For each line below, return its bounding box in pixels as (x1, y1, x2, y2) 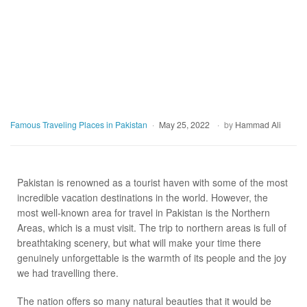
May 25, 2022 (159, 118, 210, 130)
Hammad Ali (235, 118, 281, 130)
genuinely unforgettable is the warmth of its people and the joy (17, 250, 286, 265)
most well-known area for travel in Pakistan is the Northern (17, 205, 270, 219)
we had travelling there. (17, 265, 119, 280)
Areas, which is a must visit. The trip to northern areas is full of (17, 220, 286, 234)
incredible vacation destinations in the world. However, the (17, 190, 268, 204)
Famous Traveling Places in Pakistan (10, 118, 147, 130)
